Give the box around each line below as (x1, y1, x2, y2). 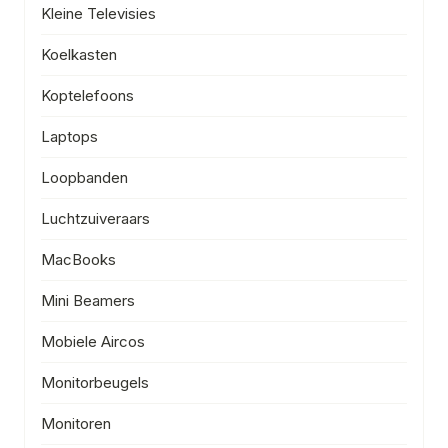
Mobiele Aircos (41, 331, 145, 351)
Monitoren (41, 413, 111, 433)
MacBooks (41, 249, 116, 269)
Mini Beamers (41, 290, 135, 310)
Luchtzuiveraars (41, 208, 150, 228)
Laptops (41, 126, 98, 146)
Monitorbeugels (41, 372, 149, 392)
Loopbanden (41, 167, 128, 187)
